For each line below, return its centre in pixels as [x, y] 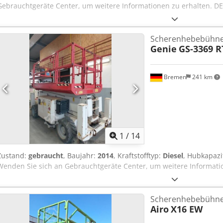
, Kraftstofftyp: [138, 155]
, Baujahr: [80, 155]
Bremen [174, 77]
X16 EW [186, 209]
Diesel [173, 155]
